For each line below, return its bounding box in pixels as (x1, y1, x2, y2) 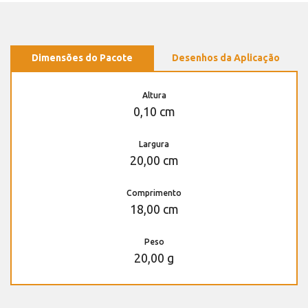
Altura (142, 90, 166, 100)
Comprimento (126, 188, 181, 197)
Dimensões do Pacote (32, 52, 133, 63)
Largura (139, 139, 169, 148)
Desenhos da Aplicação (172, 52, 280, 63)
